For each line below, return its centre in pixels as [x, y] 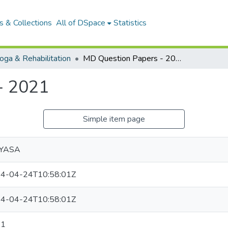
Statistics [130, 23]
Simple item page [114, 119]
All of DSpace [81, 23]
